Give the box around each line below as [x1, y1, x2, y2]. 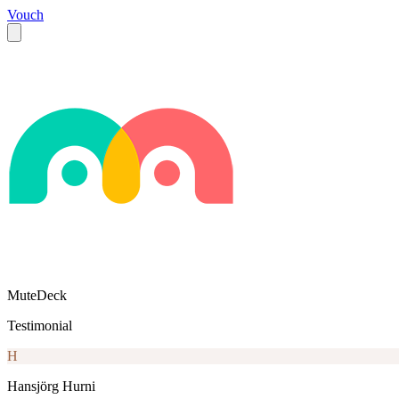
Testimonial [7, 318, 72, 333]
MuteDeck [7, 288, 67, 303]
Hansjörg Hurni [7, 379, 95, 394]
